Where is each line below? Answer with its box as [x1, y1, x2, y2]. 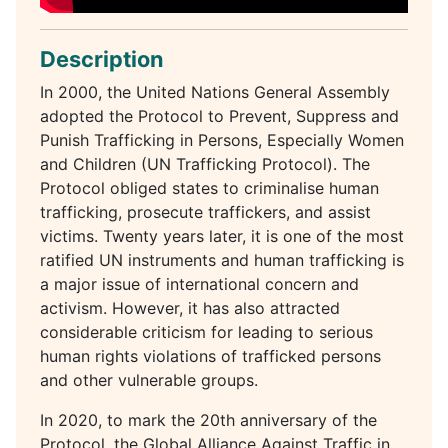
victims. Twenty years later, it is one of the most [40, 225, 404, 246]
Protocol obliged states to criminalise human [40, 177, 379, 198]
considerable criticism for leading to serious [40, 321, 373, 342]
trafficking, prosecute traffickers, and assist [40, 201, 371, 222]
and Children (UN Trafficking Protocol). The [40, 153, 370, 174]
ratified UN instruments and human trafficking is [40, 249, 404, 270]
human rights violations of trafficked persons [40, 345, 381, 366]
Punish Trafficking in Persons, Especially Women [40, 129, 404, 150]
